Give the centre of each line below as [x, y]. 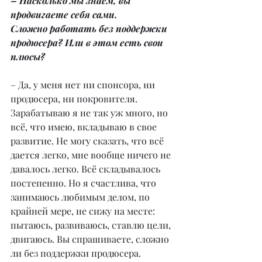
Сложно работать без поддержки [90, 29]
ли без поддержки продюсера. [77, 253]
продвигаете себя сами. [64, 15]
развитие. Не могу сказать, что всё [88, 141]
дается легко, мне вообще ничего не [92, 155]
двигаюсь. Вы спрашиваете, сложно [91, 239]
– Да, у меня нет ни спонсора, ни [84, 85]
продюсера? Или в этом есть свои [88, 43]
